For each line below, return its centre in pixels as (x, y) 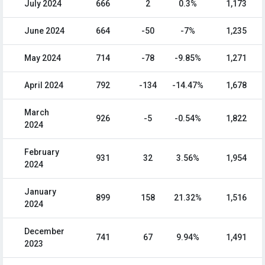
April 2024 (44, 85)
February (42, 152)
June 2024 (44, 31)
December (44, 232)
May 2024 (43, 58)
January (40, 192)
